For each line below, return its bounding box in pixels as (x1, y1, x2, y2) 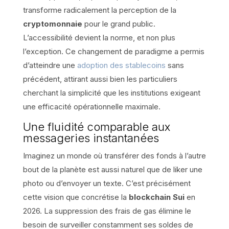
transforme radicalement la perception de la (22, 5, 176, 15)
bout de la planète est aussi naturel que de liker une (22, 164, 202, 174)
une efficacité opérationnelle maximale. (22, 101, 161, 111)
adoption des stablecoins (77, 60, 166, 70)
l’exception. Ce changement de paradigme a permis (22, 46, 204, 56)
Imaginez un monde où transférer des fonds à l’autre (22, 150, 206, 161)
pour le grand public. (82, 18, 155, 29)
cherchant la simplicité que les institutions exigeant (22, 87, 200, 98)
